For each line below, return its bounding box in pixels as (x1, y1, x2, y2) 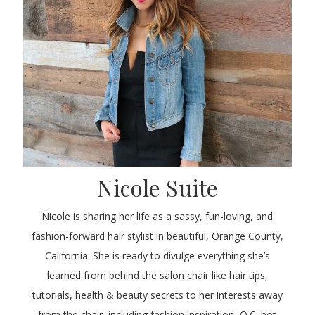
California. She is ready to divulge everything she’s (44, 249, 270, 263)
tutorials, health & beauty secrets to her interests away (32, 288, 283, 302)
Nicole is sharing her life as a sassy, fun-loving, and (41, 210, 274, 224)
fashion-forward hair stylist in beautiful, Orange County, (31, 229, 283, 243)
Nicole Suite (96, 172, 218, 203)
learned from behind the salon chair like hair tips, (46, 269, 268, 283)
